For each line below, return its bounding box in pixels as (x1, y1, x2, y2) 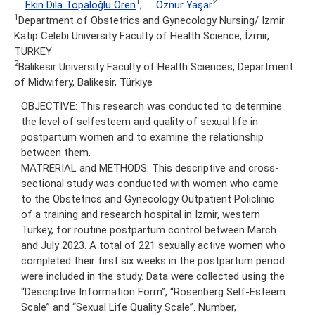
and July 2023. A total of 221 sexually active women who (21, 238, 285, 252)
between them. (21, 146, 91, 159)
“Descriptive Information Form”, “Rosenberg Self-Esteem (21, 285, 285, 298)
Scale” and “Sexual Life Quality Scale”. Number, (21, 300, 236, 314)
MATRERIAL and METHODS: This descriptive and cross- (21, 161, 279, 174)
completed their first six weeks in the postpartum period (21, 254, 285, 267)
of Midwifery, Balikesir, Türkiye (14, 75, 153, 89)
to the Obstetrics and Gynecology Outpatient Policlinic (21, 192, 274, 205)
